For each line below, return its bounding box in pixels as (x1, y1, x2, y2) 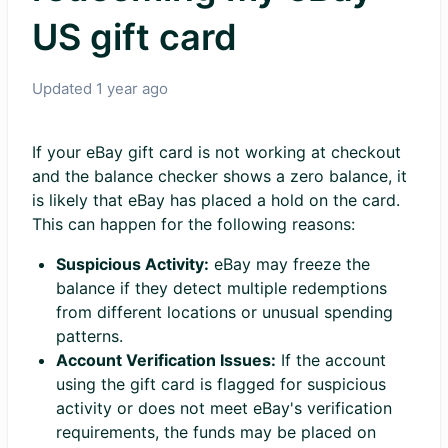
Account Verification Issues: (56, 350, 276, 370)
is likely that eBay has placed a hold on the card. (32, 190, 400, 210)
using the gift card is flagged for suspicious (56, 374, 386, 394)
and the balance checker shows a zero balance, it (32, 166, 407, 186)
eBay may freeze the (209, 254, 370, 274)
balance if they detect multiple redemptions (56, 278, 387, 298)
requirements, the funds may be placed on (56, 422, 376, 442)
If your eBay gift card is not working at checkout (32, 142, 401, 162)
